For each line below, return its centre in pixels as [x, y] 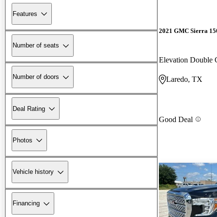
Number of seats [36, 46]
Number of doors [36, 77]
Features [25, 14]
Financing [26, 203]
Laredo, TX [184, 79]
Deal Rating [29, 108]
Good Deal [176, 119]
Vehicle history [33, 172]
